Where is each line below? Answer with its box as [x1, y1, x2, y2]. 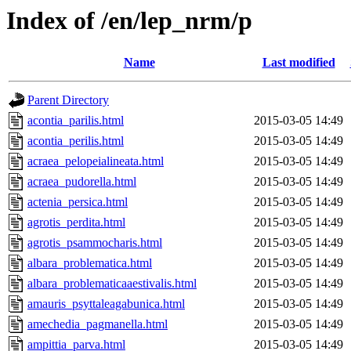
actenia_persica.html [27, 195, 128, 209]
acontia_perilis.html [27, 134, 124, 148]
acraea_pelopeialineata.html [27, 154, 164, 168]
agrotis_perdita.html [27, 215, 125, 230]
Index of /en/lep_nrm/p [6, 6, 252, 34]
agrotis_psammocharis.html [27, 236, 162, 250]
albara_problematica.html [27, 256, 152, 270]
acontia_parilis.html [27, 114, 124, 128]
